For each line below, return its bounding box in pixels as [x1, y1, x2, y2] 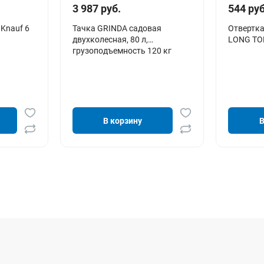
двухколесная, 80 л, [72, 34, 148, 44]
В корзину [103, 115, 142, 126]
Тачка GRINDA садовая [72, 23, 161, 33]
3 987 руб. [72, 2, 121, 15]
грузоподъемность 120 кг [72, 45, 171, 55]
